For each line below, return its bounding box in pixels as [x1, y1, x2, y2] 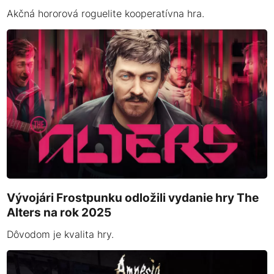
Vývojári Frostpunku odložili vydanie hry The [7, 190, 259, 205]
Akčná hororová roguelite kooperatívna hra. [7, 7, 205, 20]
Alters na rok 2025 [7, 204, 112, 220]
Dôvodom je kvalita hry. [7, 228, 114, 241]
